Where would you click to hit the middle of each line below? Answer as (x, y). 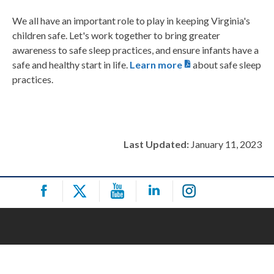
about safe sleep (226, 65)
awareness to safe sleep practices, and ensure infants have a (135, 50)
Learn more (156, 65)
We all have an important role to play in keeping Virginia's (131, 21)
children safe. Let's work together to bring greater (116, 35)
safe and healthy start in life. (71, 65)
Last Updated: (156, 144)
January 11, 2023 (225, 144)
